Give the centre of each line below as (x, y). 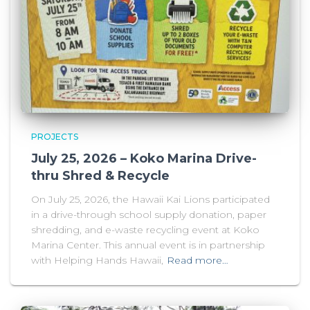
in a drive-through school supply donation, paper (149, 215)
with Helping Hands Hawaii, (97, 261)
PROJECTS (55, 137)
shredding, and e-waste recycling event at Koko (145, 230)
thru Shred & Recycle (100, 176)
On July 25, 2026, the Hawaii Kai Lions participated (151, 200)
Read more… (198, 261)
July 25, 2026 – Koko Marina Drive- (144, 159)
